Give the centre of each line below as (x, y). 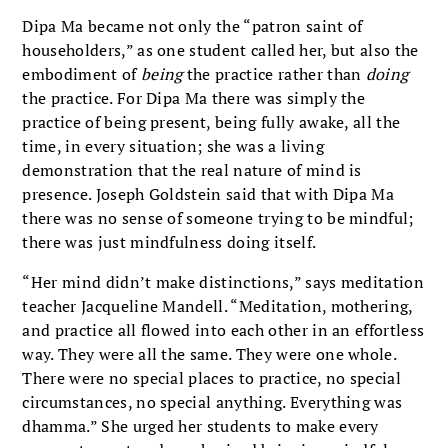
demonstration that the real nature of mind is (192, 169)
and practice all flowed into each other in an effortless (223, 329)
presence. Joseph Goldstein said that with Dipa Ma (208, 193)
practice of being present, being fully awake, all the (211, 121)
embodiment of (81, 73)
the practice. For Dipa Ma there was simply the (194, 97)
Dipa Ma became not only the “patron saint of (192, 25)
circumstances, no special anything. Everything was (212, 401)
